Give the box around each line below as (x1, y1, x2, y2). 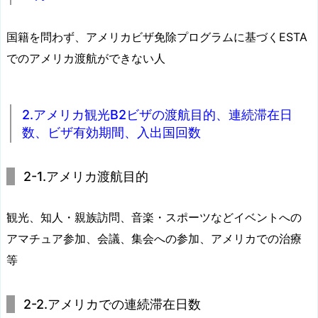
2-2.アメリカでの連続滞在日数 (23, 296, 201, 312)
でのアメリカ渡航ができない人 (6, 50, 165, 65)
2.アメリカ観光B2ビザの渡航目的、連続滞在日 (22, 106, 292, 122)
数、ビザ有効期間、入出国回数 (22, 124, 201, 140)
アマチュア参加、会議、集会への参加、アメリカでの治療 (6, 231, 302, 246)
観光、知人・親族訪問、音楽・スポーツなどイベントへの (6, 209, 302, 224)
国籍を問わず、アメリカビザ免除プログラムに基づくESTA (6, 29, 307, 44)
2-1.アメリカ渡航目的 (23, 168, 148, 184)
